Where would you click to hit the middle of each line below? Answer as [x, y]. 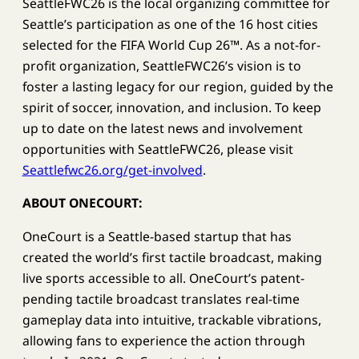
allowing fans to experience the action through [163, 340]
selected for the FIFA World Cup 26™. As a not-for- [171, 44]
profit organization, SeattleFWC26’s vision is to [161, 65]
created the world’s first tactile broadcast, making [172, 257]
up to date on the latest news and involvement [162, 128]
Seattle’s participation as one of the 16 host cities [170, 24]
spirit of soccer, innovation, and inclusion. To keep [171, 107]
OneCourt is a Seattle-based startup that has [157, 236]
